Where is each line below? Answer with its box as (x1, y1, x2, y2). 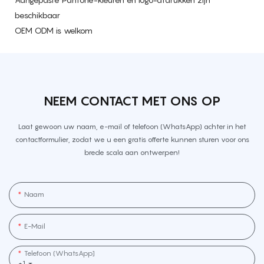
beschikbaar (15, 9, 60, 20)
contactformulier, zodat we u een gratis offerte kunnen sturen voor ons (15, 135, 249, 144)
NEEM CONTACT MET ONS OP (44, 93, 220, 109)
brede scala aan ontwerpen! (84, 148, 180, 157)
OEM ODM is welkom (15, 25, 93, 35)
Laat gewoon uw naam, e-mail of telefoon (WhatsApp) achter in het (18, 122, 246, 131)
